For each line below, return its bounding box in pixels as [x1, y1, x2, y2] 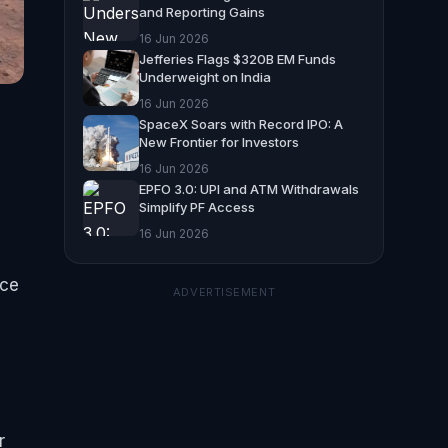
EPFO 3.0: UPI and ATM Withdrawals [139, 180, 359, 197]
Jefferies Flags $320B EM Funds [139, 50, 336, 67]
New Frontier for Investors [139, 133, 299, 150]
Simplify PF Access [139, 198, 255, 215]
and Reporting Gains [139, 3, 265, 20]
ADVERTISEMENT [172, 284, 276, 299]
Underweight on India [139, 68, 271, 85]
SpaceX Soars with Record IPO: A [139, 115, 343, 132]
